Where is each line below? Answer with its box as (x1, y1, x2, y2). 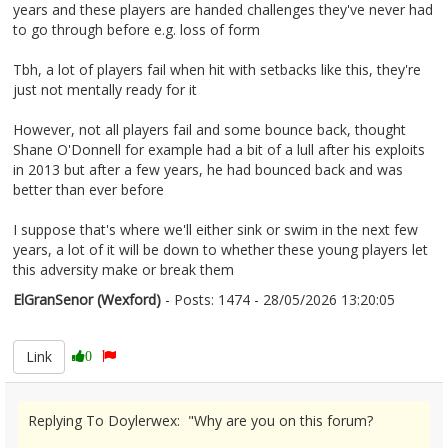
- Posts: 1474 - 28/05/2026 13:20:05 (161, 290, 395, 309)
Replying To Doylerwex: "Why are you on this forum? (28, 411, 373, 430)
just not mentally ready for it (13, 80, 197, 99)
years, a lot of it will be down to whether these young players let (13, 240, 428, 259)
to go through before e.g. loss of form (13, 20, 260, 39)
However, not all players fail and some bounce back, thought (13, 120, 406, 139)
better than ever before (13, 180, 164, 199)
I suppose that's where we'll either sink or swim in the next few (13, 220, 418, 239)
